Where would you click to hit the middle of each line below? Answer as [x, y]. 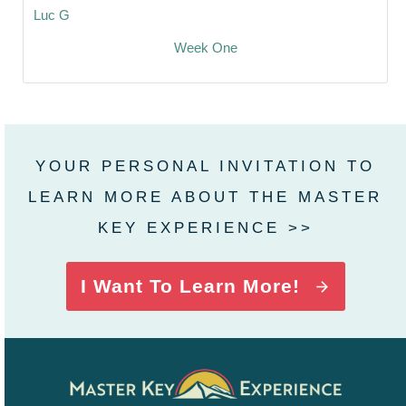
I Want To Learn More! [190, 286]
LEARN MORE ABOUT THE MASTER [205, 198]
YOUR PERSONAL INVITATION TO [205, 167]
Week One [205, 48]
